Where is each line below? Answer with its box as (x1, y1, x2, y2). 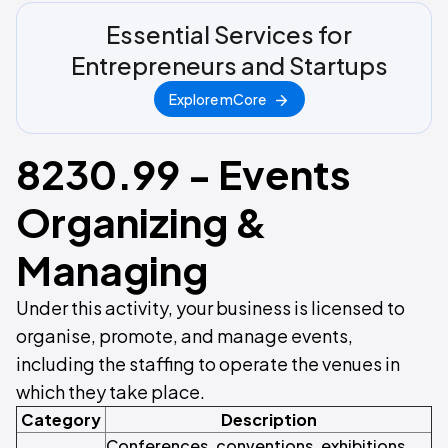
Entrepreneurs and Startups (70, 50, 388, 81)
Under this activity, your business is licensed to (16, 296, 405, 320)
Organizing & (16, 196, 267, 248)
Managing (16, 244, 208, 296)
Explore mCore (168, 90, 266, 109)
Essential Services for (106, 19, 352, 50)
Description (220, 409, 317, 431)
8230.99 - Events (16, 148, 351, 200)
